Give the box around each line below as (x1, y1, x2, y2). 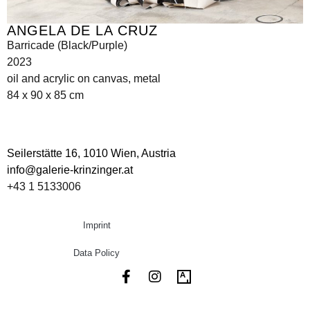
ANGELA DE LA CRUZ (7, 22, 158, 38)
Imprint (82, 220, 111, 231)
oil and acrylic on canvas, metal (7, 72, 161, 84)
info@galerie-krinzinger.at (7, 163, 133, 176)
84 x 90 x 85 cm (7, 89, 84, 101)
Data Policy (73, 248, 120, 259)
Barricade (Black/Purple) (7, 39, 127, 51)
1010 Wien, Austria (83, 147, 176, 159)
